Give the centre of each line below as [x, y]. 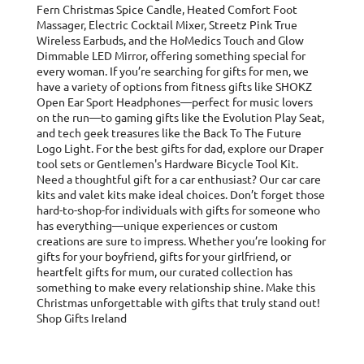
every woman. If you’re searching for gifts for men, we [173, 71]
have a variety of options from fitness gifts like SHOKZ [174, 87]
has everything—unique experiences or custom [157, 226]
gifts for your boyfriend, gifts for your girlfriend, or [164, 257]
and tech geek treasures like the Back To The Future [169, 133]
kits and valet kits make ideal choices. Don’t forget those [181, 195]
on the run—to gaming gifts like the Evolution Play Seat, [180, 118]
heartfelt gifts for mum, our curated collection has [165, 272]
